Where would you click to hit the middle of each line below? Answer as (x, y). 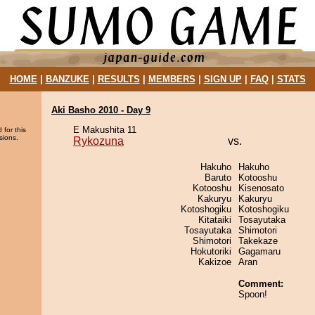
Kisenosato (261, 188)
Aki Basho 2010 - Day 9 (101, 110)
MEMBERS (172, 79)
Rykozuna (98, 141)
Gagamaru (259, 251)
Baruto (218, 178)
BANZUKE (67, 79)
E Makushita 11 (105, 130)
